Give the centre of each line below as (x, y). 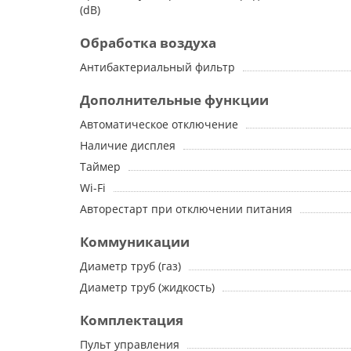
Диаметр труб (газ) (130, 266)
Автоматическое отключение (159, 124)
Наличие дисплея (128, 145)
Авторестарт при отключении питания (186, 209)
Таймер (100, 166)
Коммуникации (135, 242)
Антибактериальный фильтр (157, 67)
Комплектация (132, 320)
